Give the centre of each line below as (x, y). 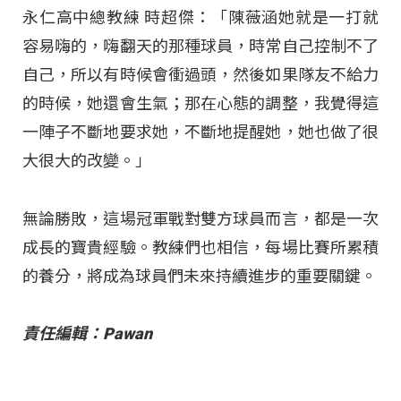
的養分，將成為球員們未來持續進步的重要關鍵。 (200, 276)
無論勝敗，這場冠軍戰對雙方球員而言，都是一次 (200, 218)
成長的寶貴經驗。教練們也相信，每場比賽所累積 (200, 247)
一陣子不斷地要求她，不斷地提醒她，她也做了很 (200, 132)
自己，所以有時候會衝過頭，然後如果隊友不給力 (200, 75)
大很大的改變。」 (87, 161)
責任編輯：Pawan (87, 333)
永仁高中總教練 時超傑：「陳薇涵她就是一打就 (200, 18)
